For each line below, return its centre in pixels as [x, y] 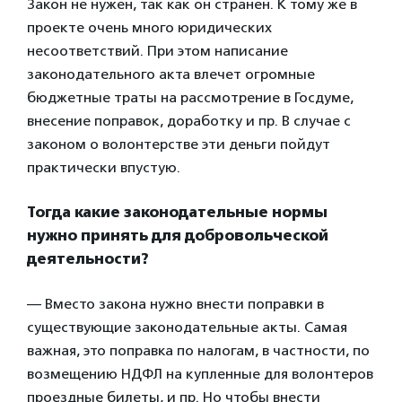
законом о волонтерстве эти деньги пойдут [179, 144]
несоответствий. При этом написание [157, 50]
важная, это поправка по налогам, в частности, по [198, 350]
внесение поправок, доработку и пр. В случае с [189, 120]
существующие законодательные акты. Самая [187, 327]
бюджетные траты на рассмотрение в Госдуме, [190, 97]
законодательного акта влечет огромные [171, 74]
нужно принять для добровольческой [178, 235]
